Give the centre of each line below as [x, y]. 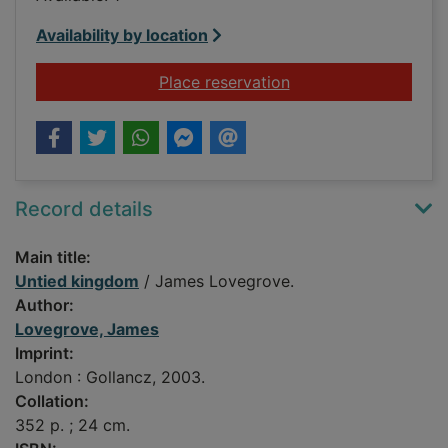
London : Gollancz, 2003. [110, 377]
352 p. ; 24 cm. [72, 425]
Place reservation [224, 82]
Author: [44, 305]
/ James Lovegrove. [216, 281]
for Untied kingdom [362, 81]
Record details [84, 209]
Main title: [53, 257]
